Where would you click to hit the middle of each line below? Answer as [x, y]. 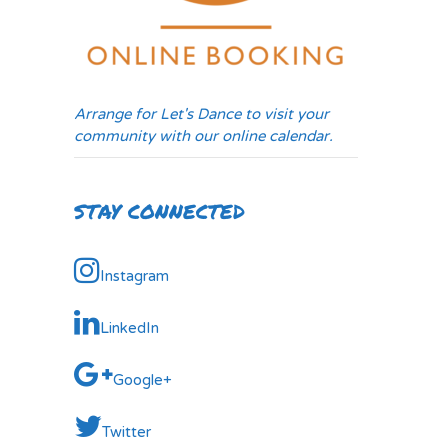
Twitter [126, 431]
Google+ [142, 379]
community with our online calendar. [203, 135]
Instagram [134, 275]
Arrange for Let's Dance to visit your [201, 113]
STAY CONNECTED [159, 210]
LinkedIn [129, 327]
